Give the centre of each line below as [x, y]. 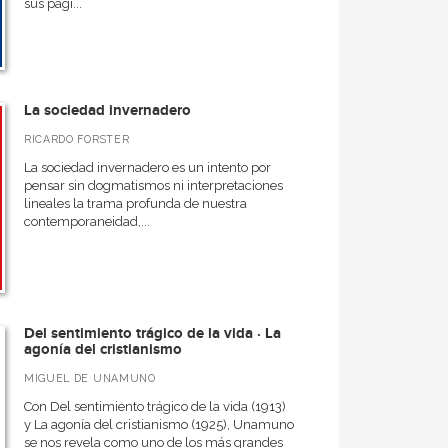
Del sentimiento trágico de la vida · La [152, 333]
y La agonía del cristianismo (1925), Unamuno [158, 424]
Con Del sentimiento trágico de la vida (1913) [154, 406]
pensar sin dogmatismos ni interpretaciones [153, 185]
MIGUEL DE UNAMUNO [89, 378]
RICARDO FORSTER [76, 139]
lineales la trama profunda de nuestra [135, 203]
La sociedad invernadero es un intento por [147, 167]
